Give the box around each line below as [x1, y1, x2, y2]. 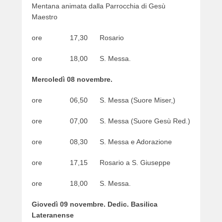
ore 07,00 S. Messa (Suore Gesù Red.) [32, 117, 190, 125]
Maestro [32, 13, 57, 21]
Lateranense [32, 211, 74, 220]
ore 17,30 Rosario [32, 34, 124, 42]
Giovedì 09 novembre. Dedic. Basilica [32, 200, 158, 209]
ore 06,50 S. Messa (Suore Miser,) [32, 96, 175, 105]
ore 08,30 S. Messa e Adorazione [32, 138, 172, 146]
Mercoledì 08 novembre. [32, 75, 112, 84]
